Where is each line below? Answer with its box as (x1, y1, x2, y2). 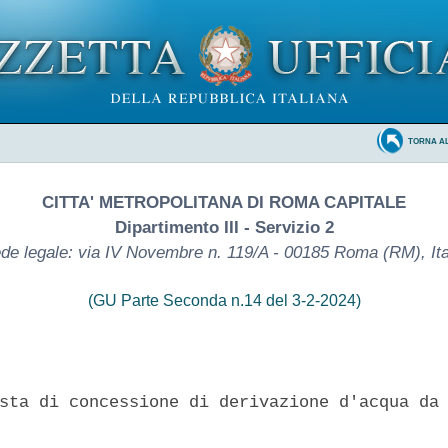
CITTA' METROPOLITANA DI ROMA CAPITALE (42, 192, 406, 212)
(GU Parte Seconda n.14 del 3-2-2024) (87, 291, 361, 309)
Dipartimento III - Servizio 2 (114, 217, 334, 237)
